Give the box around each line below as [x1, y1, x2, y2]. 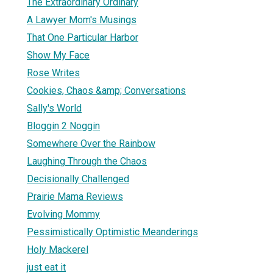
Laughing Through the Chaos [27, 155, 147, 167]
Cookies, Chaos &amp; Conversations [27, 84, 186, 96]
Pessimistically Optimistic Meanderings [27, 225, 198, 238]
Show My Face [27, 49, 90, 61]
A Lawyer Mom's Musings [27, 13, 136, 26]
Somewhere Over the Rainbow [27, 137, 155, 149]
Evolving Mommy [27, 208, 100, 220]
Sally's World [27, 102, 82, 114]
